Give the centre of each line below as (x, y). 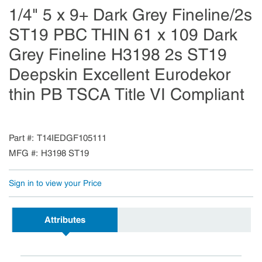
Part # (20, 138)
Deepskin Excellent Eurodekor (120, 75)
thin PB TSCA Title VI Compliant (127, 94)
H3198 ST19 (65, 153)
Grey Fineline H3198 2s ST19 (118, 55)
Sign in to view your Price (55, 183)
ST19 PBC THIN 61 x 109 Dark (123, 35)
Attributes (65, 220)
